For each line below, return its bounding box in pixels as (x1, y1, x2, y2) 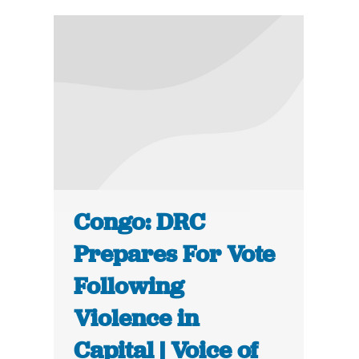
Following (74, 271, 185, 302)
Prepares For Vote (74, 239, 276, 270)
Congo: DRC (74, 207, 206, 238)
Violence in (74, 303, 200, 334)
